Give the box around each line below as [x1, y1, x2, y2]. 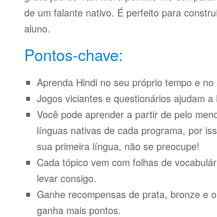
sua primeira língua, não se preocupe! [37, 139, 200, 153]
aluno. [24, 21, 50, 35]
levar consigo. [37, 171, 96, 185]
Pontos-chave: [24, 43, 123, 65]
